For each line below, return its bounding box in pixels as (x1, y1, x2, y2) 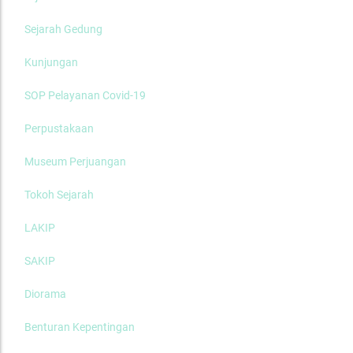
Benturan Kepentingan (24, 321, 135, 333)
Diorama (24, 288, 66, 300)
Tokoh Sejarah (24, 188, 94, 201)
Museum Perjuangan (24, 155, 126, 168)
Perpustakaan (24, 122, 94, 135)
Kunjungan (24, 56, 78, 69)
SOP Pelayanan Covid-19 (24, 89, 146, 102)
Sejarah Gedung (24, 23, 102, 35)
